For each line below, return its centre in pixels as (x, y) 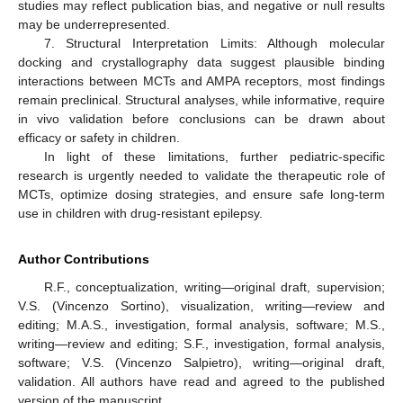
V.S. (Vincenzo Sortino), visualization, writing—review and (201, 306)
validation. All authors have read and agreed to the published (201, 382)
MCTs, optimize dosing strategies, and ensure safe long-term (201, 195)
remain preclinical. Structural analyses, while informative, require (201, 100)
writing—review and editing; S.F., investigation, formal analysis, (201, 344)
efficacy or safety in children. (99, 138)
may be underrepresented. (94, 25)
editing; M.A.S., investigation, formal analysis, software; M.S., (201, 325)
